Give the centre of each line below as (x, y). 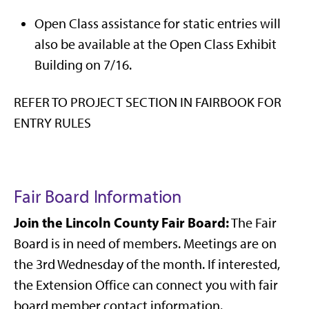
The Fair (253, 223)
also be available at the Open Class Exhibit (156, 44)
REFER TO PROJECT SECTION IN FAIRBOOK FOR (148, 102)
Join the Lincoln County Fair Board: (121, 223)
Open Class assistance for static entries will (158, 24)
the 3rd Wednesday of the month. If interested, (147, 265)
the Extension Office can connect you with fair (146, 285)
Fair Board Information (98, 197)
